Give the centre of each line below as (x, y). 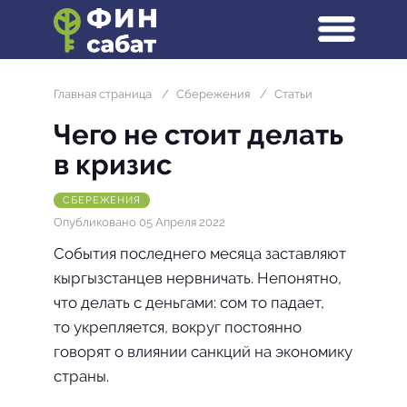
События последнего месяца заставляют (200, 253)
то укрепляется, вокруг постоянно (178, 327)
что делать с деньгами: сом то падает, (189, 303)
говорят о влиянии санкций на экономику (203, 352)
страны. (81, 376)
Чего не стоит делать (199, 134)
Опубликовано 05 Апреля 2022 (139, 222)
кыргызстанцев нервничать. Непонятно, (198, 278)
